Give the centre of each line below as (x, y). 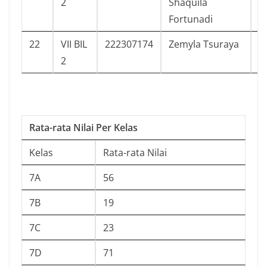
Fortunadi (191, 19)
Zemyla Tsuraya (204, 44)
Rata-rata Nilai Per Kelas (83, 127)
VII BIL (74, 44)
